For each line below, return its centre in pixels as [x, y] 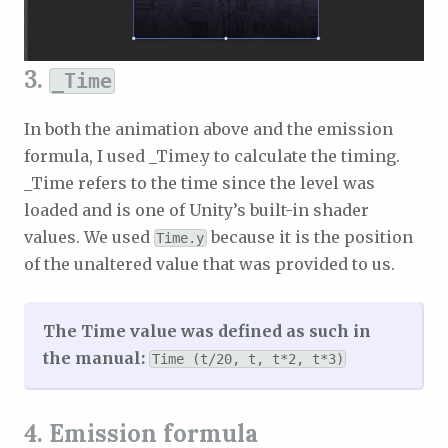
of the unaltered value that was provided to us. [209, 264]
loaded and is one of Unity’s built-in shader [196, 210]
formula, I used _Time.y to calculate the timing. [212, 156]
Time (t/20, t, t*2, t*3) [247, 359]
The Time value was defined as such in [207, 331]
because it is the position [309, 237]
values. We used [89, 237]
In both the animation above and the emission [208, 129]
